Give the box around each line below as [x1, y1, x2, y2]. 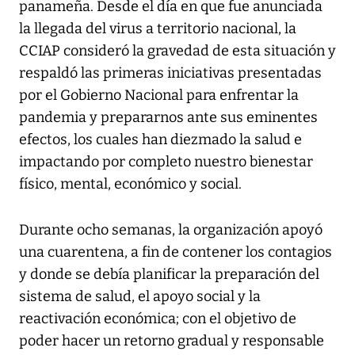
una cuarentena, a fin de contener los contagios [19, 243, 332, 261]
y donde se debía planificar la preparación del [19, 265, 319, 284]
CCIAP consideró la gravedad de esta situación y [19, 42, 336, 60]
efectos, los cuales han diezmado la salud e [19, 131, 302, 149]
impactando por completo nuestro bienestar [19, 153, 313, 171]
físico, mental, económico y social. [19, 175, 242, 193]
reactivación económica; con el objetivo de [19, 310, 296, 328]
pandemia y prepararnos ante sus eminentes [19, 109, 318, 127]
